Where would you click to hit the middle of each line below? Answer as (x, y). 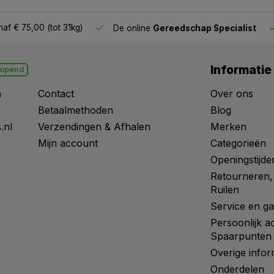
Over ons (232, 94)
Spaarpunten (241, 236)
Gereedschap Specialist (205, 28)
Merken (228, 127)
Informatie (241, 70)
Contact (56, 94)
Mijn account (68, 143)
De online (132, 28)
